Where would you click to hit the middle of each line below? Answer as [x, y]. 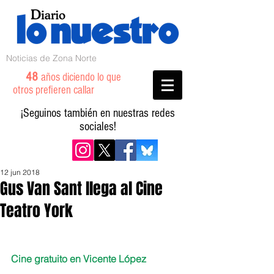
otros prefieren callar [61, 90]
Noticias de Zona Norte [51, 58]
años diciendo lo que [81, 77]
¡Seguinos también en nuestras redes [98, 113]
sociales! [98, 127]
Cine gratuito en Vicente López [79, 259]
